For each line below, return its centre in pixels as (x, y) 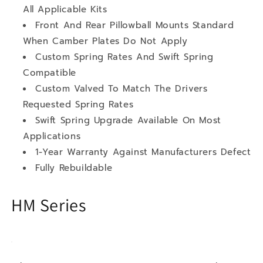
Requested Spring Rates (78, 104)
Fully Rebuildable (74, 168)
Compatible (50, 73)
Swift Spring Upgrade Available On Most (128, 120)
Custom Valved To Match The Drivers (122, 88)
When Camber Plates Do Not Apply (105, 41)
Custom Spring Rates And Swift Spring (124, 57)
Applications (52, 136)
